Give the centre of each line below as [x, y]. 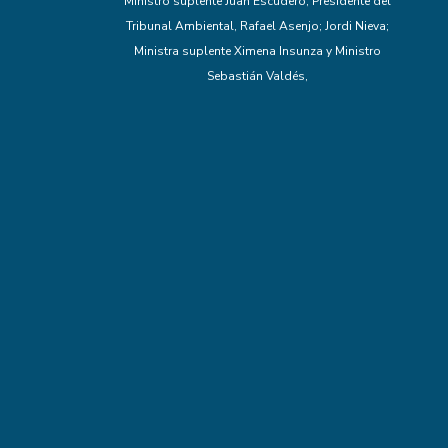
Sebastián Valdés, [257, 75]
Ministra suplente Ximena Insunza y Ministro [257, 50]
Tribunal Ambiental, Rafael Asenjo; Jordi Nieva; [257, 25]
